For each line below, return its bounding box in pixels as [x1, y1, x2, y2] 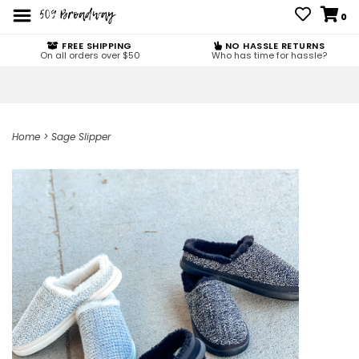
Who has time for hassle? [212, 49, 327, 62]
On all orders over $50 [39, 49, 140, 62]
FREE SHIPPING [58, 39, 132, 52]
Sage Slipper [51, 130, 111, 143]
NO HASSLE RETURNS [222, 39, 325, 52]
